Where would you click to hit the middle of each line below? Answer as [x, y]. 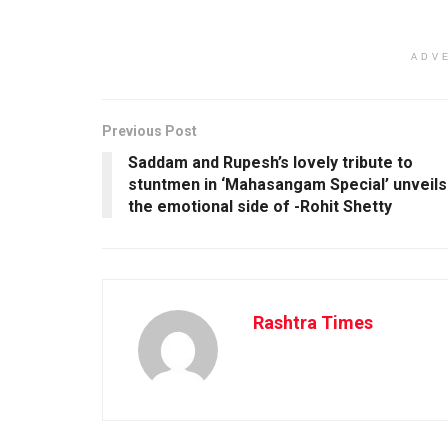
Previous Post [149, 130]
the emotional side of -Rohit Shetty [260, 206]
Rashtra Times [313, 322]
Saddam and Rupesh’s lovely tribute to [270, 162]
